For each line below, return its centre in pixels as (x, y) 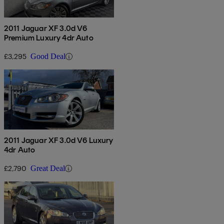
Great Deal (48, 168)
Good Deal (48, 56)
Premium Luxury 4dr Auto (49, 38)
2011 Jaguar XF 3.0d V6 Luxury (59, 140)
